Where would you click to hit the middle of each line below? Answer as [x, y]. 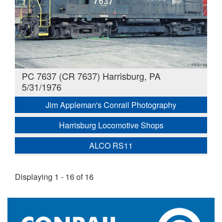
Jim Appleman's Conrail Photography [111, 105]
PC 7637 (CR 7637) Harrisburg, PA [91, 76]
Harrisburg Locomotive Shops [111, 125]
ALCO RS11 [111, 145]
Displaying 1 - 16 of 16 [54, 176]
